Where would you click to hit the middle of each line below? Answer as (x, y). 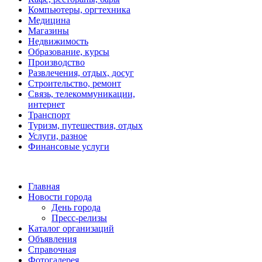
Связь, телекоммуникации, (82, 94)
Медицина (49, 20)
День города (76, 208)
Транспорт (49, 115)
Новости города (60, 197)
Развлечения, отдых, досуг (81, 73)
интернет (46, 105)
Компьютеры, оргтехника (79, 10)
